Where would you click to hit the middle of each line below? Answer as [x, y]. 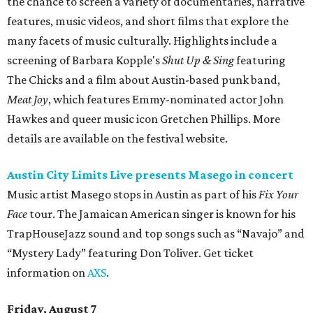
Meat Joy [28, 100]
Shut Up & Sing [199, 60]
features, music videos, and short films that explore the [148, 21]
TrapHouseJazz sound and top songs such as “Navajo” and [156, 234]
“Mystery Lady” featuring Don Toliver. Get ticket [130, 253]
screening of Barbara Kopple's [85, 60]
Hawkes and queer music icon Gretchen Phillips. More [144, 119]
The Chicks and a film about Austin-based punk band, [144, 80]
